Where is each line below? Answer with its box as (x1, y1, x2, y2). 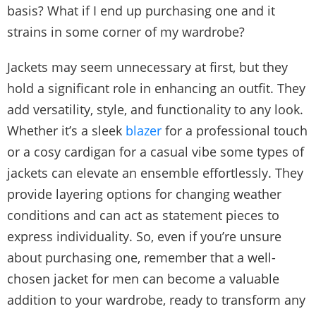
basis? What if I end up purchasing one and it (7, 1, 275, 19)
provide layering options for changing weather (7, 185, 281, 202)
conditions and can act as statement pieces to (7, 206, 279, 224)
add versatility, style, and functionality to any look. (7, 100, 303, 118)
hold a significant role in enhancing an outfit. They (7, 79, 305, 97)
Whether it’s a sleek (7, 121, 126, 139)
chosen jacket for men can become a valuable (7, 269, 279, 287)
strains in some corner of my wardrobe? (7, 23, 245, 40)
